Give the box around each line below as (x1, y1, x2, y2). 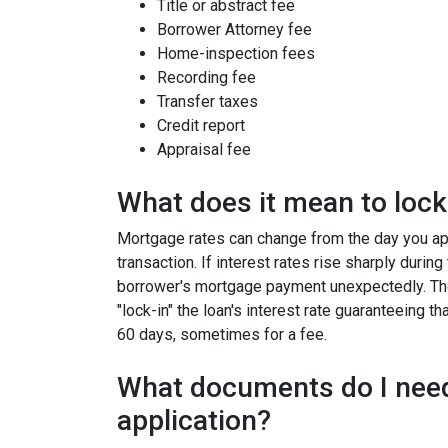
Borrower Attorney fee (157, 20, 312, 40)
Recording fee (157, 68, 256, 88)
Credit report (157, 116, 245, 136)
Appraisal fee (157, 140, 251, 160)
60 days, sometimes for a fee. (117, 325, 327, 345)
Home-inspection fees (157, 44, 315, 64)
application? (117, 404, 271, 438)
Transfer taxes (157, 92, 258, 112)
